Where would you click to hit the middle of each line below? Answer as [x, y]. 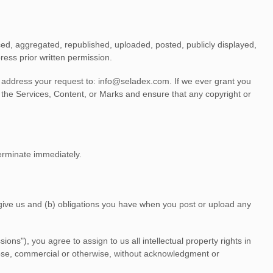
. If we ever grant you [210, 81]
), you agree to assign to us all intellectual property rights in [137, 241]
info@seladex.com [134, 81]
